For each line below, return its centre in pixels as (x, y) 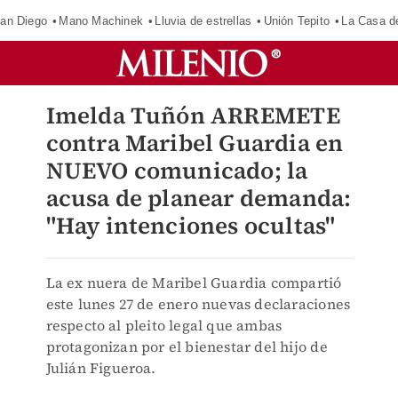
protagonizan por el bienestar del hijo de (187, 346)
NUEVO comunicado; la (177, 171)
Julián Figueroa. (101, 368)
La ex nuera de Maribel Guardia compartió (194, 283)
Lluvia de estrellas (203, 20)
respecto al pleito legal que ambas (164, 325)
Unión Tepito (296, 20)
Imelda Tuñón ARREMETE (193, 115)
